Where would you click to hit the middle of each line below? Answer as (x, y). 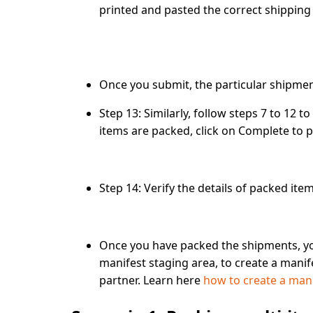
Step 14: (120, 188)
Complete (264, 131)
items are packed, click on (169, 131)
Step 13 (119, 113)
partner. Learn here (151, 280)
